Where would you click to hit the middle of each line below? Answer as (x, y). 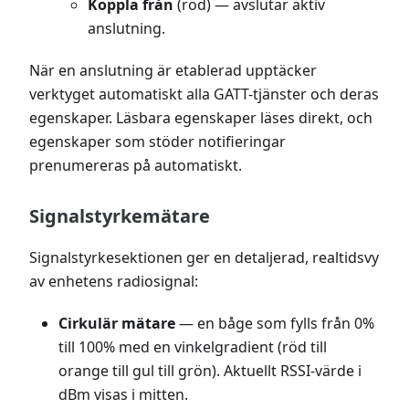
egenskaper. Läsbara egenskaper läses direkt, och (201, 117)
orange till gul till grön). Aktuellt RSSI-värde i (210, 370)
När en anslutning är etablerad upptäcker (173, 70)
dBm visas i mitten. (123, 394)
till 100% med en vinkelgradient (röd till (193, 346)
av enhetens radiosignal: (114, 281)
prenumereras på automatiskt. (136, 165)
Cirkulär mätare (117, 323)
